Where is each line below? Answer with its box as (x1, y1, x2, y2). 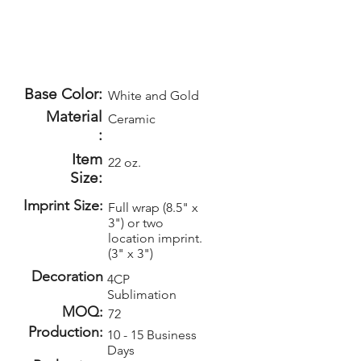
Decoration (31, 268, 103, 285)
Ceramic (108, 111, 156, 127)
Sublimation (107, 287, 176, 302)
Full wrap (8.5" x (108, 200, 198, 215)
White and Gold (108, 88, 199, 103)
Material (46, 107, 102, 126)
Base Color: (24, 85, 102, 103)
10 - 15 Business (107, 327, 197, 342)
